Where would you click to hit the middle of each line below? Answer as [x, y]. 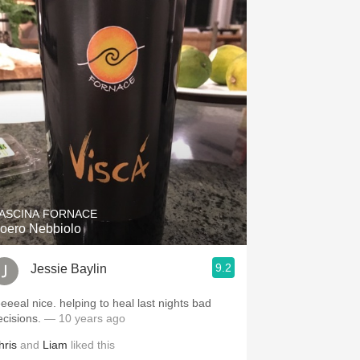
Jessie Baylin [69, 268]
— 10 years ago [85, 318]
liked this [91, 345]
